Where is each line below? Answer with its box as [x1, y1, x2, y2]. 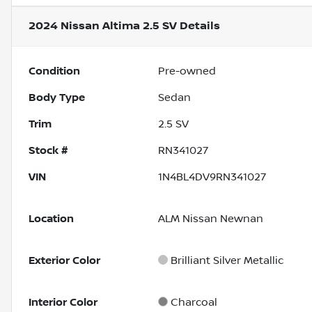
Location [29, 212, 74, 226]
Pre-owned [158, 65, 217, 78]
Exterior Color [29, 254, 100, 267]
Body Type [29, 91, 85, 104]
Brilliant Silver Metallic [171, 254, 284, 267]
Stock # [29, 144, 68, 157]
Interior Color [29, 296, 97, 309]
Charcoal [171, 296, 218, 309]
